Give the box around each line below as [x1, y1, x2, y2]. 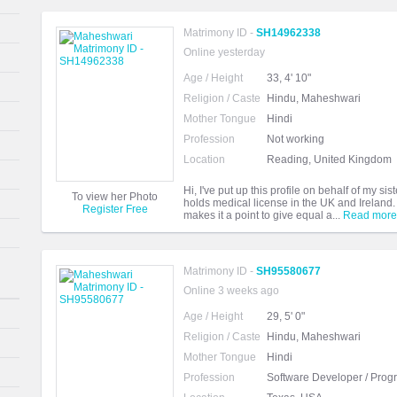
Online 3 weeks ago [183, 284, 279, 297]
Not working [267, 133, 324, 145]
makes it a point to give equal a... [183, 209, 343, 222]
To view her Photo [72, 191, 158, 203]
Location [183, 153, 225, 166]
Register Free [82, 203, 148, 215]
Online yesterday [183, 46, 265, 58]
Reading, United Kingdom [267, 153, 392, 166]
